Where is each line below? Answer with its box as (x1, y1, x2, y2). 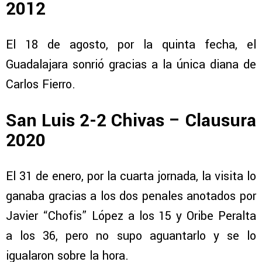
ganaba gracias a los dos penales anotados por (6, 187, 256, 205)
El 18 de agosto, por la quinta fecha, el (6, 36, 256, 54)
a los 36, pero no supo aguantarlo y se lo (6, 227, 256, 244)
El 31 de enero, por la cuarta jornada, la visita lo (6, 167, 256, 185)
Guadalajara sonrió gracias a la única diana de (6, 56, 256, 74)
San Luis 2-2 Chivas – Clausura (6, 108, 256, 133)
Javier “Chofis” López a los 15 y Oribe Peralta (6, 207, 256, 225)
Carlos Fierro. (6, 76, 75, 94)
